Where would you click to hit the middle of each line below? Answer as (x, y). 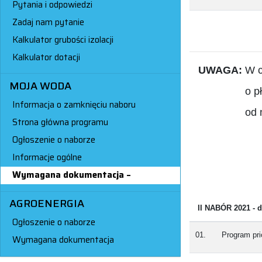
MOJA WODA (40, 86)
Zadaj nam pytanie (48, 22)
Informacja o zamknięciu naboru (74, 105)
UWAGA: (222, 70)
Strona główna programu (60, 123)
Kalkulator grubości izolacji (63, 39)
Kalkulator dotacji (46, 57)
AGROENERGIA (46, 203)
